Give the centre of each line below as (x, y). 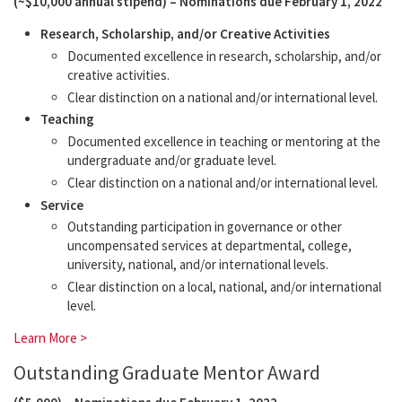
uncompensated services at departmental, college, (210, 246)
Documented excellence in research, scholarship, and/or (224, 56)
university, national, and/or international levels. (198, 265)
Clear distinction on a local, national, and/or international (224, 287)
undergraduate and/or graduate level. (172, 161)
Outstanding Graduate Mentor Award (167, 373)
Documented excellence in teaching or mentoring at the (224, 142)
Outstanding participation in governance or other (205, 227)
